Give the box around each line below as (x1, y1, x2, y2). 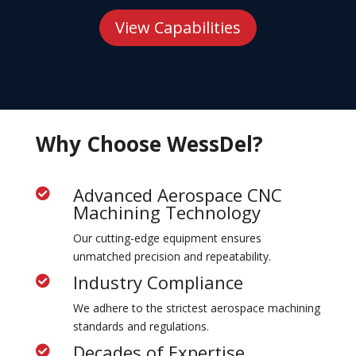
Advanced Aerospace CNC (72, 183, 282, 207)
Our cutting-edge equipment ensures (72, 230, 261, 246)
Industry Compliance (72, 270, 243, 295)
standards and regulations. (72, 319, 209, 335)
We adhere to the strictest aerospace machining (72, 300, 320, 316)
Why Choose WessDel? (35, 130, 263, 159)
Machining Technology (72, 200, 261, 225)
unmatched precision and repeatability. (72, 249, 271, 265)
